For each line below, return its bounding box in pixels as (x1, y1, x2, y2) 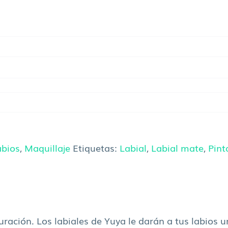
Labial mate (151, 141, 204, 155)
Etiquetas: (73, 141, 120, 155)
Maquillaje (24, 141, 70, 155)
